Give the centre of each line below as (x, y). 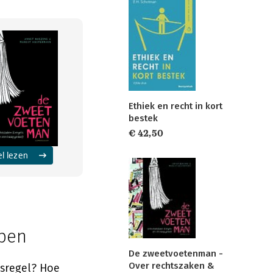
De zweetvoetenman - (176, 253)
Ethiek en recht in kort (175, 106)
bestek (143, 118)
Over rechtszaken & (172, 265)
